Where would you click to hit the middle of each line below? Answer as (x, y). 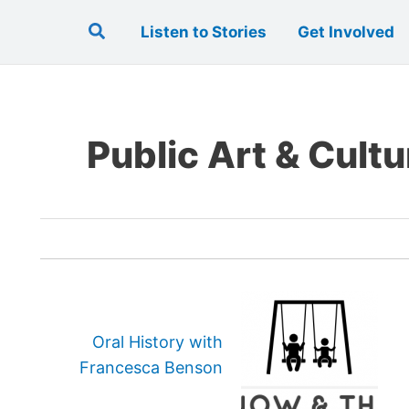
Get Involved (346, 32)
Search (118, 29)
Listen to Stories (204, 32)
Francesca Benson (151, 367)
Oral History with (157, 342)
